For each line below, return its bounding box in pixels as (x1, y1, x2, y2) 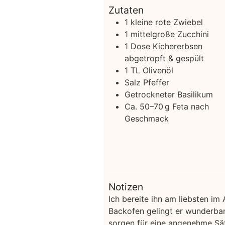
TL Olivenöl (130, 65, 173, 75)
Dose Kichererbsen (130, 41, 202, 51)
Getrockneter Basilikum (124, 89, 213, 99)
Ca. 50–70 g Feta (124, 101, 188, 111)
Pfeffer (143, 77, 169, 87)
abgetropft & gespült (124, 53, 204, 63)
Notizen (108, 181, 143, 193)
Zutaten (108, 4, 144, 16)
